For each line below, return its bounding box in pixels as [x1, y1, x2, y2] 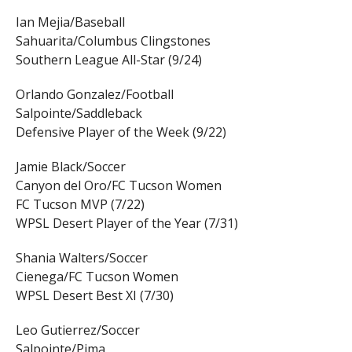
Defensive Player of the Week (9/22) [15, 123, 226, 141]
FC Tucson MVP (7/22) [15, 196, 145, 214]
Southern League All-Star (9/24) [15, 51, 202, 69]
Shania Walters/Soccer [15, 249, 148, 267]
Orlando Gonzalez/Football [15, 86, 174, 104]
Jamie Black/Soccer [15, 158, 126, 176]
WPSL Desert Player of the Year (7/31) [15, 214, 238, 233]
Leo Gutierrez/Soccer [15, 321, 140, 339]
